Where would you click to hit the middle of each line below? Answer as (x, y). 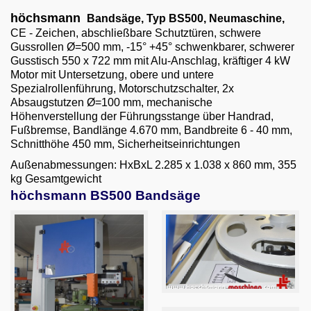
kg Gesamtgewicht (56, 179)
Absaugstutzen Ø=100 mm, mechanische (111, 102)
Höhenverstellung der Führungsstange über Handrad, (142, 116)
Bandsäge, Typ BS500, (146, 18)
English (28, 39)
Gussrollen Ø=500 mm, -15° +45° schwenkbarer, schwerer (152, 47)
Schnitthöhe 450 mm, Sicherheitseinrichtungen (125, 144)
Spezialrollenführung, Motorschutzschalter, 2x (122, 89)
